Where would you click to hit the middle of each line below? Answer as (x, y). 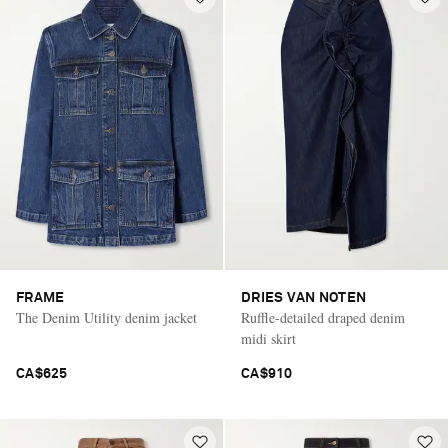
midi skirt (268, 339)
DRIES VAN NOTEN (304, 298)
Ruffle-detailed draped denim (323, 318)
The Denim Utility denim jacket (106, 318)
